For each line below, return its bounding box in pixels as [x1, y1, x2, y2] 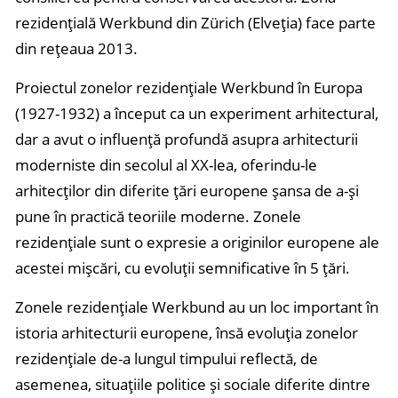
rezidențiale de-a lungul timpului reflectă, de [15, 348, 318, 369]
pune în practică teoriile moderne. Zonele [15, 206, 301, 227]
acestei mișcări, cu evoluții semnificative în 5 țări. [15, 258, 350, 278]
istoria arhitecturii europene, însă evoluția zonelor [15, 322, 358, 343]
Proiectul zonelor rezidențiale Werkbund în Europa [15, 77, 362, 98]
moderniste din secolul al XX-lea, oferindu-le [15, 155, 317, 175]
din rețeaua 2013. [15, 38, 138, 59]
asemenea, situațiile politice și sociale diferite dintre [15, 374, 370, 394]
